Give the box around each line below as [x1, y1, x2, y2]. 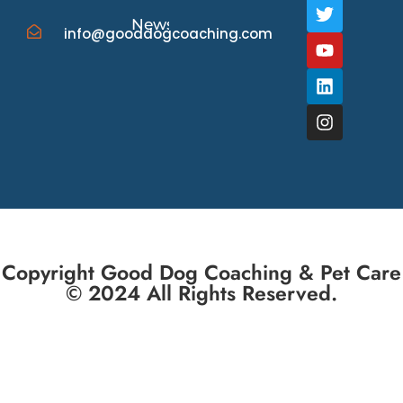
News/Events [131, 14, 234, 33]
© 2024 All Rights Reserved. [66, 277, 337, 309]
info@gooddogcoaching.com [64, 23, 273, 43]
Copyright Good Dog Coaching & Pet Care [2, 256, 401, 288]
